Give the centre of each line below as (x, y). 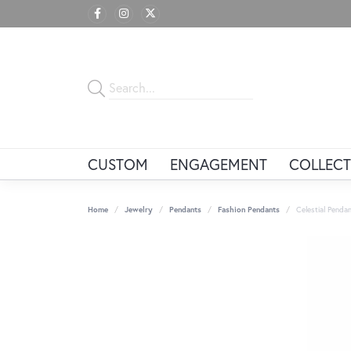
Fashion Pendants (249, 210)
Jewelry (139, 210)
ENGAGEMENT (219, 165)
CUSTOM (118, 165)
